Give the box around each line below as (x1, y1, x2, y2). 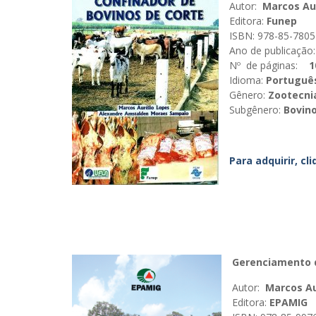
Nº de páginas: (229, 59, 298, 72)
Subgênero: (229, 103, 281, 116)
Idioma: (229, 73, 263, 87)
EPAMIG (267, 296, 308, 309)
